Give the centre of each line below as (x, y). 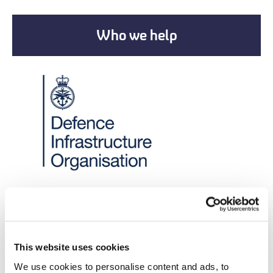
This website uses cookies (72, 247)
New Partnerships (85, 218)
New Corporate (93, 237)
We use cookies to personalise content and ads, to (122, 266)
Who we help (136, 35)
